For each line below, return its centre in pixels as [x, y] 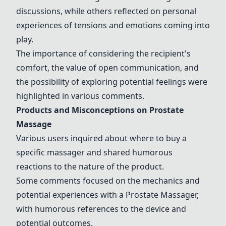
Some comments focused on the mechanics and [108, 181]
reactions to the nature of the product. [90, 166]
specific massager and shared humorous [94, 152]
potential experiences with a [71, 195]
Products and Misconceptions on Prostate [100, 110]
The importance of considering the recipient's [103, 53]
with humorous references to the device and [101, 209]
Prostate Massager [161, 195]
